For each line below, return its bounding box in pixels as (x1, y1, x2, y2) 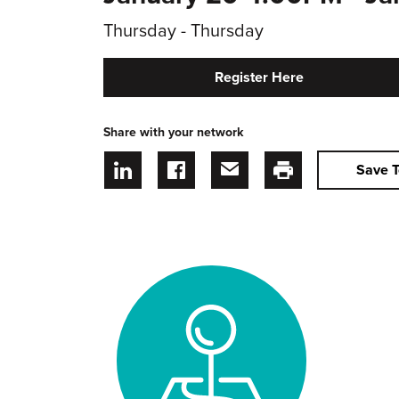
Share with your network (102, 125, 243, 140)
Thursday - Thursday (102, 20, 264, 42)
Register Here (214, 69, 304, 86)
